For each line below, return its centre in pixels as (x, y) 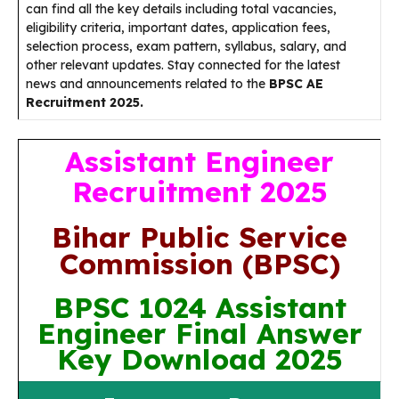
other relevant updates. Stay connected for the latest (183, 65)
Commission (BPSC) (199, 264)
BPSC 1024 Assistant (199, 307)
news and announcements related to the (147, 84)
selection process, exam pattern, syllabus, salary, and (186, 46)
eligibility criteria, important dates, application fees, (178, 28)
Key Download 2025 (199, 359)
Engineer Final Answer (199, 333)
